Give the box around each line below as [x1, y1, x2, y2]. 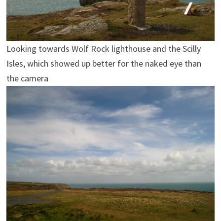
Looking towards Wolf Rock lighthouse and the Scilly [6, 42, 201, 54]
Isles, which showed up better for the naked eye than [6, 57, 201, 69]
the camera [6, 72, 48, 84]
